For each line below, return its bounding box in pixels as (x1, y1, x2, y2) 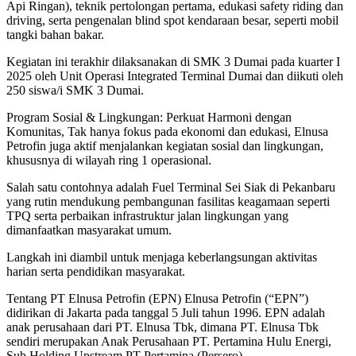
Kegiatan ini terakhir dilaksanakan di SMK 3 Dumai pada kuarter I (6, 54, 340, 68)
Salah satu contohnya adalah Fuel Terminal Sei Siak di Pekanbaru (6, 180, 335, 194)
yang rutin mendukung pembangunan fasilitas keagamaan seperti (6, 194, 330, 208)
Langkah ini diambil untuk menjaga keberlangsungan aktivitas (6, 250, 317, 264)
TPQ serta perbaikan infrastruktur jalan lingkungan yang (6, 208, 288, 222)
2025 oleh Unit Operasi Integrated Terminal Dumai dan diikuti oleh (6, 68, 343, 83)
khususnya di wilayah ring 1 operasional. (6, 153, 211, 167)
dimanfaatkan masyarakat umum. (6, 222, 172, 237)
